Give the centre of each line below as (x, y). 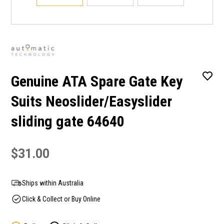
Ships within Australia (53, 183)
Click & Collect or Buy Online (61, 199)
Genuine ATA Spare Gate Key (97, 81)
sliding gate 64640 (68, 121)
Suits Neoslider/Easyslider (91, 101)
